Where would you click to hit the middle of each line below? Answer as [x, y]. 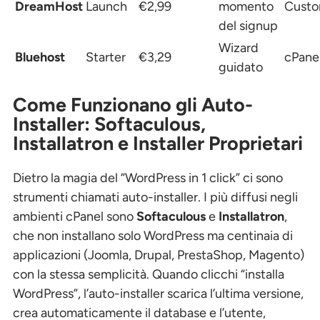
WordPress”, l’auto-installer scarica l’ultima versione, [158, 294]
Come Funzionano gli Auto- [133, 105]
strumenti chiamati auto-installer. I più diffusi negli [155, 197]
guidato [241, 67]
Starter [106, 57]
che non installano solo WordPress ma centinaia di [153, 236]
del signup [248, 25]
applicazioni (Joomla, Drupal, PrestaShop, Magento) [159, 255]
